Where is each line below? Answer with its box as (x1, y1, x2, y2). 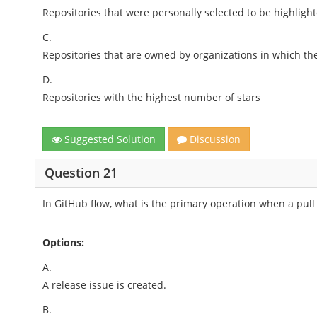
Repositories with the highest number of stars (42, 91, 261, 104)
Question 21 (44, 163, 117, 181)
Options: (42, 236, 85, 249)
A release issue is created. (42, 278, 167, 292)
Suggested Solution (62, 132, 156, 146)
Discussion (187, 132, 241, 146)
